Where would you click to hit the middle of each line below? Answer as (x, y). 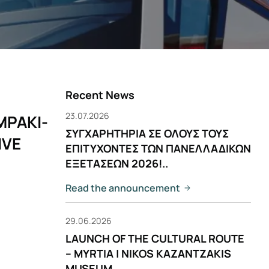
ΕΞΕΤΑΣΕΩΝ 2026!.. (117, 163)
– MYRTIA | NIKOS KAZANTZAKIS (148, 253)
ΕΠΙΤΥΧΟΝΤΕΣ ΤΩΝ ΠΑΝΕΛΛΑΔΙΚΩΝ (158, 148)
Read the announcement (123, 188)
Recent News (100, 95)
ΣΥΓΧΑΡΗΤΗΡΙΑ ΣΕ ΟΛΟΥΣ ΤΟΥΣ (147, 133)
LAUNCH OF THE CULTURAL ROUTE (155, 238)
